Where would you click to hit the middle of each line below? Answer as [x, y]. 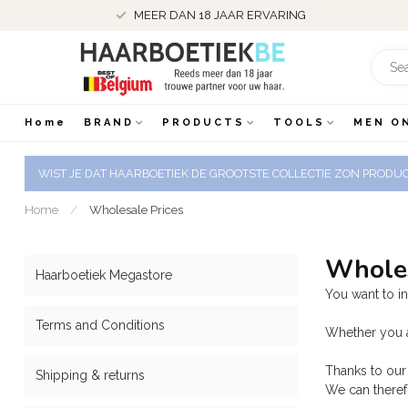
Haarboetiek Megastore [104, 275]
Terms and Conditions [100, 325]
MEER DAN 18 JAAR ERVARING [219, 15]
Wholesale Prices [136, 209]
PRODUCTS [204, 122]
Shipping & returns [90, 375]
